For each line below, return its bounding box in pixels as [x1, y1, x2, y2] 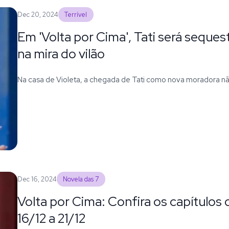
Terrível [64, 10, 87, 19]
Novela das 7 [63, 174, 99, 184]
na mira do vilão [17, 44, 105, 62]
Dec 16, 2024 [17, 174, 57, 184]
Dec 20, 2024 [17, 10, 58, 19]
